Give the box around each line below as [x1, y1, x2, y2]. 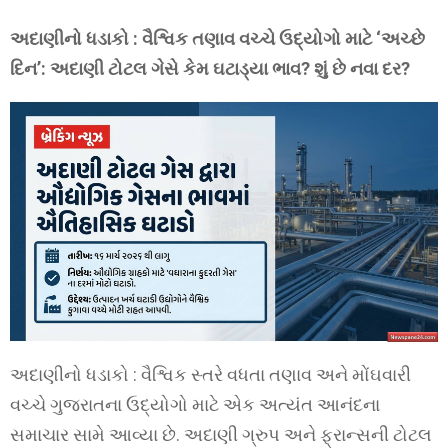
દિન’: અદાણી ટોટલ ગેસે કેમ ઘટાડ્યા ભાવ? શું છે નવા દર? [10, 58, 410, 79]
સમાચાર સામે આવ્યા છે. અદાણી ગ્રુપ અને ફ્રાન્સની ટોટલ [10, 424, 432, 445]
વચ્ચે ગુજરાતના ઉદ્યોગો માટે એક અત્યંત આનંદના [10, 394, 380, 415]
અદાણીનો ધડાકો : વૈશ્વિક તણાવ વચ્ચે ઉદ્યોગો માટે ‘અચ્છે [10, 28, 425, 49]
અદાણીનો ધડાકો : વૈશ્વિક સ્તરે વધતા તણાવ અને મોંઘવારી [10, 364, 411, 385]
